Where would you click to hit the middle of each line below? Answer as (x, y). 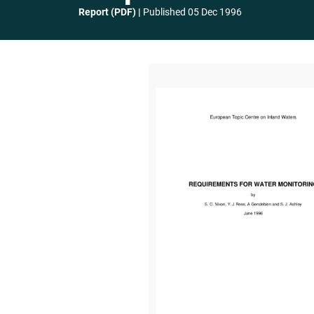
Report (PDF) (107, 12)
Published (164, 12)
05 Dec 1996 (215, 12)
